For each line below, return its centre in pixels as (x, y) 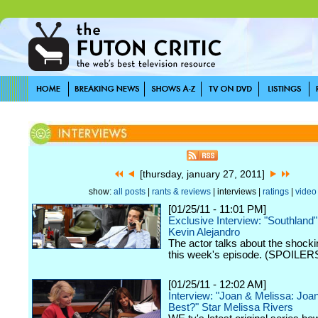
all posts (129, 192)
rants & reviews (181, 192)
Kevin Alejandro (204, 232)
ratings (275, 192)
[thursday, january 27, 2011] (202, 174)
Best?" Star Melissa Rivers (231, 307)
